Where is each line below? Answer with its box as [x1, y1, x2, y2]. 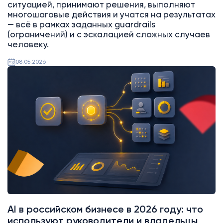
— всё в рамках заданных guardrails [7, 21, 155, 30]
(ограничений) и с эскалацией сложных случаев [7, 31, 210, 40]
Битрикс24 [17, 86, 47, 92]
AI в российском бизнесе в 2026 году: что [7, 205, 203, 215]
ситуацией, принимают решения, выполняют [7, 1, 195, 10]
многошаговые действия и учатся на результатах [7, 11, 216, 20]
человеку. [7, 41, 49, 50]
